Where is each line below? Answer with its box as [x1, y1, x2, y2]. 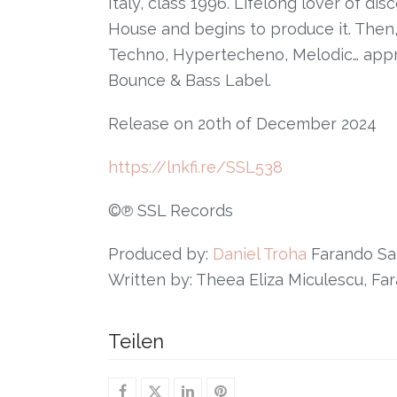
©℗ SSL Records [108, 201, 233, 220]
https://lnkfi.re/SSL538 [108, 158, 283, 176]
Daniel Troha [213, 245, 307, 263]
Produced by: [108, 245, 213, 263]
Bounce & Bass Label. [108, 71, 271, 90]
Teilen [108, 330, 164, 353]
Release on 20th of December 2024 [108, 114, 377, 133]
